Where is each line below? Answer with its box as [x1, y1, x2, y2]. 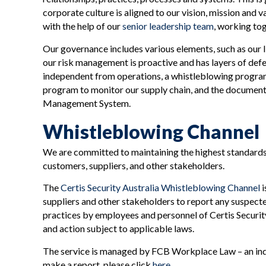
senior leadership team [122, 20, 214, 32]
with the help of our [43, 20, 122, 32]
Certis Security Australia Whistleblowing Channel [61, 182, 260, 194]
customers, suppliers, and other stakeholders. [43, 159, 224, 171]
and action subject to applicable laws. [43, 223, 194, 235]
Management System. [43, 97, 131, 109]
